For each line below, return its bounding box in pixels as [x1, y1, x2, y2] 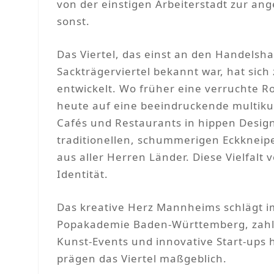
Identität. [57, 167, 108, 182]
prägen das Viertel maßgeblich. [57, 251, 227, 266]
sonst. [57, 14, 90, 29]
